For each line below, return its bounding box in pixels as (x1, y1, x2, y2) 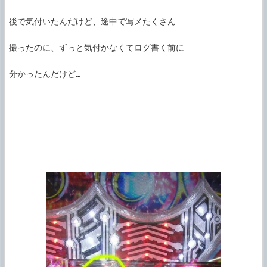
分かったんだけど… (9, 69, 80, 79)
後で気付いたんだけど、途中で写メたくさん (9, 17, 176, 27)
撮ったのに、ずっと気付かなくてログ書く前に (9, 43, 184, 53)
